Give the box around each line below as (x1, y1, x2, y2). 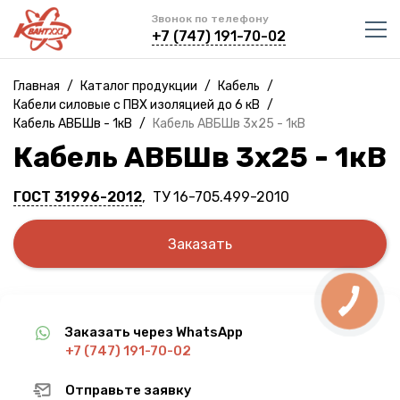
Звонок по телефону (151, 12, 269, 25)
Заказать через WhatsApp (65, 324, 243, 340)
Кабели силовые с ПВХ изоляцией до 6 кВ (13, 97, 260, 112)
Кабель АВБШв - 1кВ (13, 116, 132, 131)
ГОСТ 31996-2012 (13, 188, 142, 205)
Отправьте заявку (65, 382, 192, 398)
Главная (13, 79, 60, 94)
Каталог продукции (80, 79, 197, 94)
